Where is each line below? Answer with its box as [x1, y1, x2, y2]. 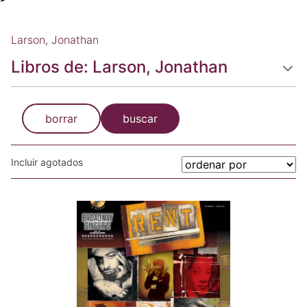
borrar [45, 112, 77, 125]
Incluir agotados [11, 156, 83, 168]
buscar [123, 112, 158, 125]
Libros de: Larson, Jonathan [11, 57, 228, 77]
